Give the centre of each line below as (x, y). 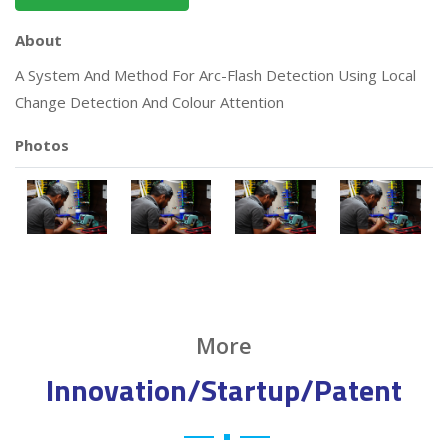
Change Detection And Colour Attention (149, 102)
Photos (42, 145)
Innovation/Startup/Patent (224, 390)
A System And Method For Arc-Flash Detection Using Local (215, 75)
